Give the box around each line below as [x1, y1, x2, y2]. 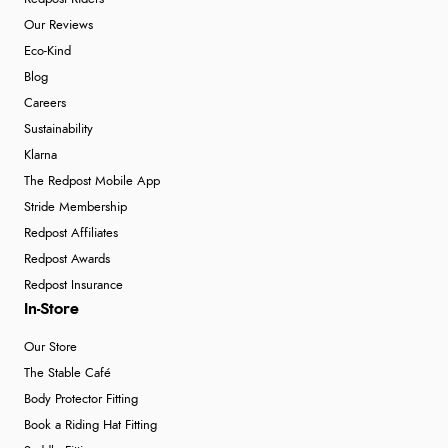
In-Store [24, 301, 79, 318]
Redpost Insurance [24, 279, 123, 293]
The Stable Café [24, 367, 111, 381]
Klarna [24, 149, 57, 163]
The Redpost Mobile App [24, 175, 160, 189]
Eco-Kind [24, 45, 71, 59]
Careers [24, 97, 66, 111]
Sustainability [24, 123, 93, 137]
